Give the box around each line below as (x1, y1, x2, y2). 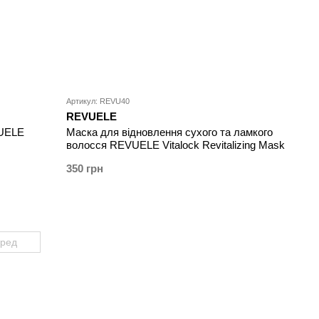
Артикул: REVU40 (66, 97, 130, 106)
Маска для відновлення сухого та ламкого (66, 126, 273, 139)
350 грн (66, 162, 104, 175)
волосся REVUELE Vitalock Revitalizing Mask (66, 139, 286, 152)
